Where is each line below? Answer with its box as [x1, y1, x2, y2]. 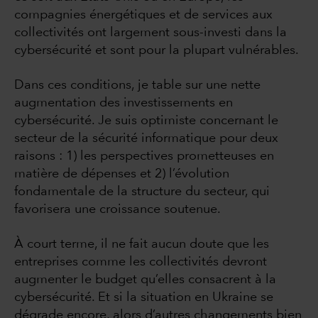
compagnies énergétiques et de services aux [14, 9, 273, 22]
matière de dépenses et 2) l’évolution [14, 168, 229, 181]
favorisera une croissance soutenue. [14, 203, 221, 216]
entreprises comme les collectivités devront [14, 256, 267, 269]
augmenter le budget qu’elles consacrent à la [14, 273, 276, 287]
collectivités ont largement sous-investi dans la [14, 26, 287, 40]
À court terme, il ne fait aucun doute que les [14, 238, 269, 251]
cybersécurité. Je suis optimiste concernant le [14, 114, 278, 128]
